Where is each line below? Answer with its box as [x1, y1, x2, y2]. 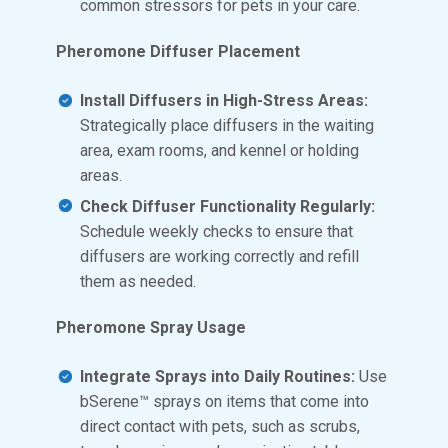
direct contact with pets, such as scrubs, [80, 417, 360, 437]
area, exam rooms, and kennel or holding [80, 141, 359, 161]
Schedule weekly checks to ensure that [80, 221, 353, 241]
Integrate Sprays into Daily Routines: [80, 367, 359, 387]
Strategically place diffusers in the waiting [80, 116, 374, 136]
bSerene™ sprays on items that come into [80, 392, 369, 412]
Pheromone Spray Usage [56, 318, 246, 338]
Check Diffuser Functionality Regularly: [80, 196, 375, 216]
